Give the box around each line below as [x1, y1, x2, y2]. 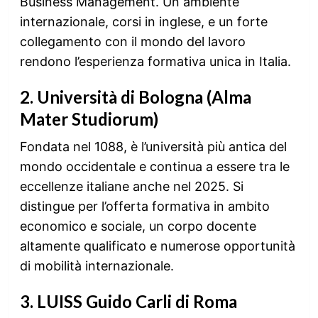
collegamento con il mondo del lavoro [19, 33, 246, 49]
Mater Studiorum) [19, 108, 158, 129]
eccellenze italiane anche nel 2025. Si [19, 178, 243, 194]
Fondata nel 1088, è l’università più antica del [19, 138, 287, 154]
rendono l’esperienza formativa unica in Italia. [19, 53, 291, 69]
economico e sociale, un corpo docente [19, 218, 256, 234]
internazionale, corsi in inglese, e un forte [19, 13, 268, 29]
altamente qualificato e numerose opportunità [19, 238, 295, 253]
